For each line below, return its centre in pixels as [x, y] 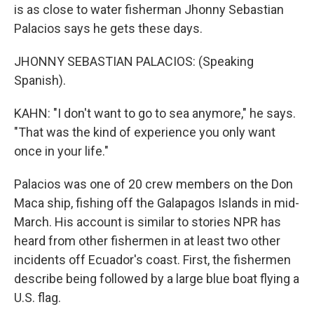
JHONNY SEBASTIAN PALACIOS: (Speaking [134, 61]
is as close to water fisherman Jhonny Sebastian [149, 9]
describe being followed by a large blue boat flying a [157, 279]
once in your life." [61, 151]
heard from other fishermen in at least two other [147, 241]
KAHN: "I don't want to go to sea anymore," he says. [155, 113]
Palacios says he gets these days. [108, 28]
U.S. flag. [37, 298]
